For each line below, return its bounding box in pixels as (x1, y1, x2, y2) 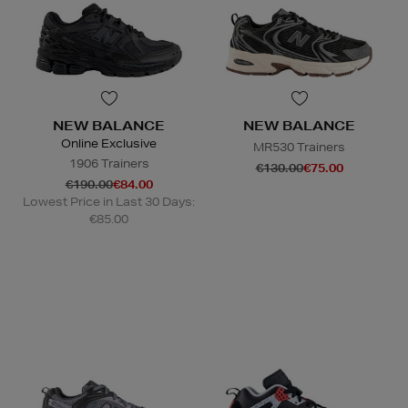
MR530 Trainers (253, 138, 345, 155)
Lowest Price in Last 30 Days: (23, 193, 195, 209)
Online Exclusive (61, 135, 157, 151)
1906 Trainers (68, 155, 149, 171)
